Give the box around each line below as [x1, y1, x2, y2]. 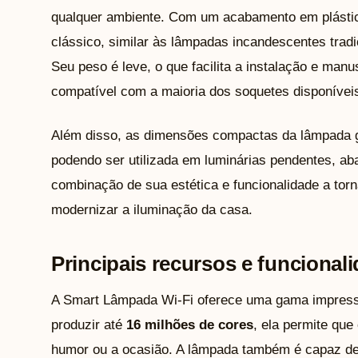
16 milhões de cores [126, 317, 253, 333]
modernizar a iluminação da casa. [51, 202, 253, 218]
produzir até [51, 317, 126, 333]
